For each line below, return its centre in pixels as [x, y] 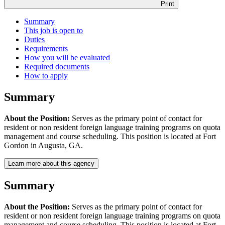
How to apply [46, 76]
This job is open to [53, 31]
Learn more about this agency [51, 163]
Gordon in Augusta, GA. [43, 145]
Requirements [46, 49]
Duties [34, 40]
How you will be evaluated [67, 58]
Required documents [57, 67]
